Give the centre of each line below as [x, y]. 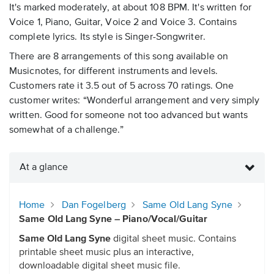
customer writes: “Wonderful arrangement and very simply [135, 101]
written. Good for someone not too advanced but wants [129, 116]
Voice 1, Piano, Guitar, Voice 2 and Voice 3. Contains [123, 23]
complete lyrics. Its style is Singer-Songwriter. [107, 38]
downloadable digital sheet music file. [100, 266]
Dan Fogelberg [94, 206]
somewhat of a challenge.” [67, 131]
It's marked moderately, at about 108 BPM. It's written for [130, 8]
